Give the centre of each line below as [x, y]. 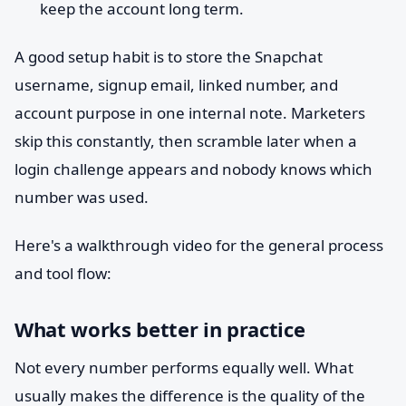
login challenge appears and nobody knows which [193, 169]
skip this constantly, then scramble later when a [186, 141]
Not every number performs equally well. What [184, 367]
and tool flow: [63, 273]
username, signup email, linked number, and [176, 85]
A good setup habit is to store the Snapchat [169, 57]
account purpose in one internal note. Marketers [190, 113]
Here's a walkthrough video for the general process [199, 245]
